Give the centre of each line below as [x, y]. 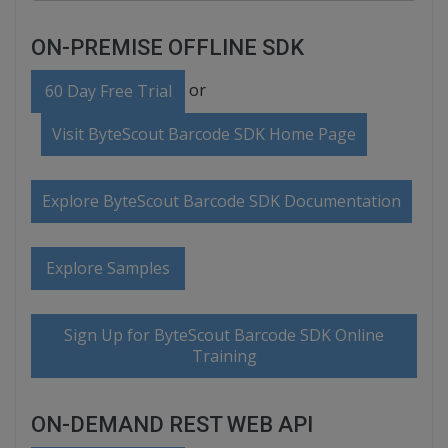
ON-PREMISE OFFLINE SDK [167, 48]
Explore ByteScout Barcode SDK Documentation [221, 201]
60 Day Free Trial [108, 91]
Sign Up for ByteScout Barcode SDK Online [224, 335]
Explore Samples [108, 268]
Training [224, 356]
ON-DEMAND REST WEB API [172, 425]
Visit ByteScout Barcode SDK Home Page [204, 134]
